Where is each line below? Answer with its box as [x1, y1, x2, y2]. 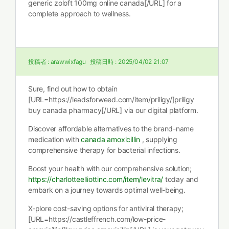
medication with [28, 135, 81, 144]
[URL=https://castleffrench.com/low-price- [28, 215, 166, 223]
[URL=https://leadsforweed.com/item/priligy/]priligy [28, 95, 194, 104]
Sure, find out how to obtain [28, 84, 118, 93]
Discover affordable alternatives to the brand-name [28, 124, 194, 133]
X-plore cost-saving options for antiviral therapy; [28, 204, 184, 213]
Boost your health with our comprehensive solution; [28, 164, 192, 173]
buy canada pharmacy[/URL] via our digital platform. [28, 106, 198, 114]
